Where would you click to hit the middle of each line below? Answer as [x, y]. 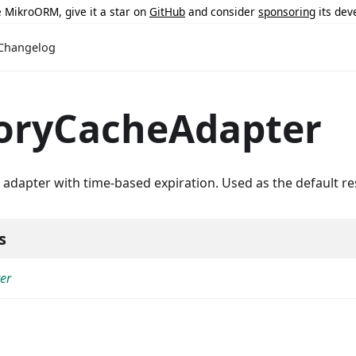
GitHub [167, 11]
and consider [222, 11]
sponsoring [287, 11]
